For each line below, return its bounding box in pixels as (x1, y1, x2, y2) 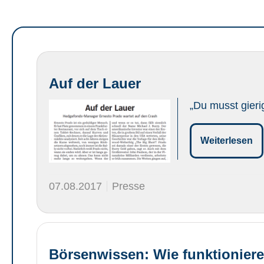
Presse (112, 180, 145, 192)
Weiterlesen (200, 136, 253, 146)
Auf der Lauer (49, 75, 141, 91)
